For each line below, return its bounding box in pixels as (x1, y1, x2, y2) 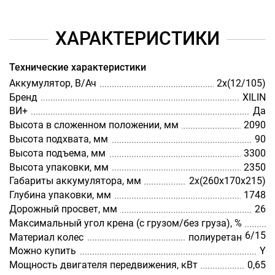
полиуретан (188, 231, 242, 243)
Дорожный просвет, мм (9, 203, 117, 215)
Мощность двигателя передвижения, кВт (9, 259, 198, 271)
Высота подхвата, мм (9, 133, 108, 145)
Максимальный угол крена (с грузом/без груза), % (9, 217, 242, 229)
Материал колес (9, 231, 83, 243)
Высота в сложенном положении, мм (9, 119, 179, 131)
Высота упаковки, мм (9, 161, 109, 173)
